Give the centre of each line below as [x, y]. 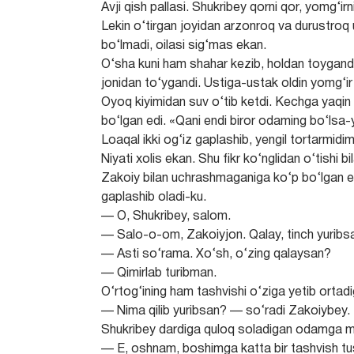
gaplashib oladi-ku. [154, 198]
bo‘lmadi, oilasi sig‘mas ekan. [184, 46]
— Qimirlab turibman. [159, 273]
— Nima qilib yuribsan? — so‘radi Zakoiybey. [226, 311]
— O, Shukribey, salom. [166, 217]
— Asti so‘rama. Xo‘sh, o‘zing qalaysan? [217, 254]
